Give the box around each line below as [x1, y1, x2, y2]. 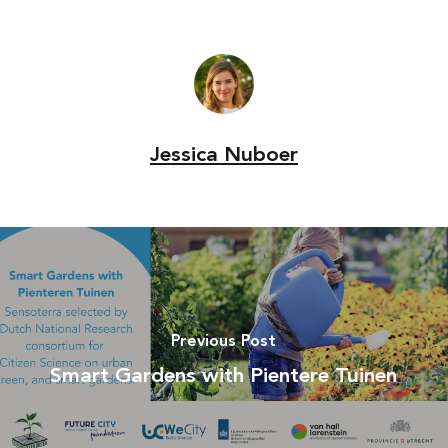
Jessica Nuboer [149, 144, 298, 166]
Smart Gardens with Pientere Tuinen [50, 365, 398, 387]
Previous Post [171, 333, 277, 350]
